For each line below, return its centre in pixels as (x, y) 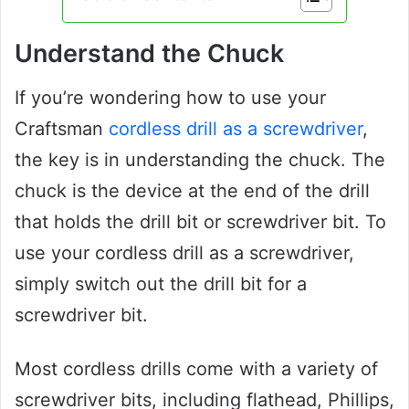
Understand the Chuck (149, 53)
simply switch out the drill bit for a (161, 284)
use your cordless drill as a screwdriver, (184, 253)
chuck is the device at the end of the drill (192, 191)
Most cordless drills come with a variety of (196, 369)
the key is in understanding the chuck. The (200, 160)
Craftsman (62, 129)
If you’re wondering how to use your (170, 98)
